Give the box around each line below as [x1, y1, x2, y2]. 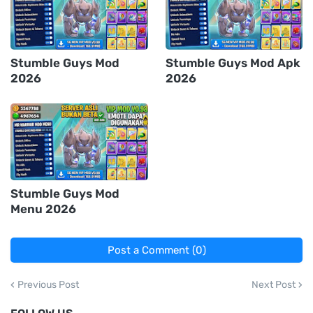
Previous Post [17, 278, 79, 291]
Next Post [252, 278, 296, 291]
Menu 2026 [10, 201, 76, 216]
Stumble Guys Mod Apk [165, 55, 300, 70]
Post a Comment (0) [107, 243, 206, 256]
